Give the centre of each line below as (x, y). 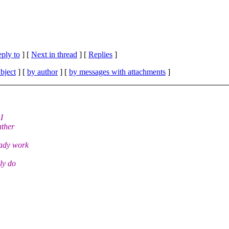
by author (42, 72)
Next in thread (54, 54)
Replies (100, 54)
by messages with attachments (117, 72)
